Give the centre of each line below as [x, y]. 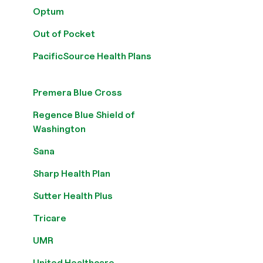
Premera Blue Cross [77, 92]
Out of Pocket [64, 34]
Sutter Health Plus [73, 196]
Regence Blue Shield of [84, 115]
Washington [59, 129]
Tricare [50, 218]
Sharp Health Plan [72, 173]
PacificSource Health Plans [92, 56]
